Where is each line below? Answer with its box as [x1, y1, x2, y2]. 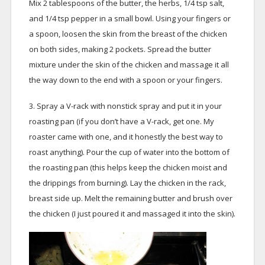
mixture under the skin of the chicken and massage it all [28, 59, 229, 70]
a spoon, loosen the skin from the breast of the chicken [28, 28, 227, 39]
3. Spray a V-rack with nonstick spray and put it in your [28, 101, 222, 111]
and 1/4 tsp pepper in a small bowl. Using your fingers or [28, 13, 231, 24]
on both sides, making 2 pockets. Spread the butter [28, 44, 211, 54]
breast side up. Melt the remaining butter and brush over [28, 193, 232, 203]
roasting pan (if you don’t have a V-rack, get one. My [28, 116, 214, 127]
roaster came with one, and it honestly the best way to [28, 131, 223, 142]
